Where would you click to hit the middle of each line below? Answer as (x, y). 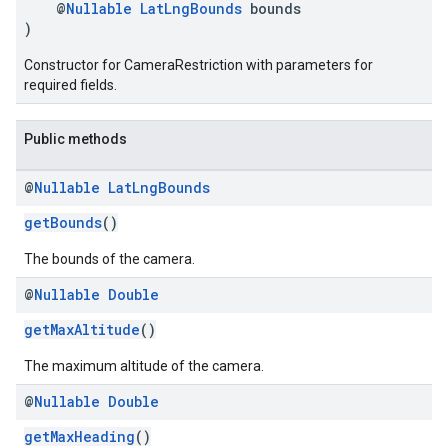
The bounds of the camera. (109, 259)
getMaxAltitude (82, 329)
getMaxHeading (79, 436)
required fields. (70, 85)
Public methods (75, 139)
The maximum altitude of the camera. (144, 366)
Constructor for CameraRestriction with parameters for (198, 65)
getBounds (63, 222)
